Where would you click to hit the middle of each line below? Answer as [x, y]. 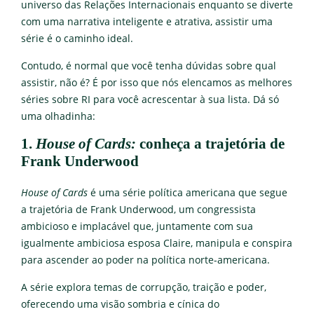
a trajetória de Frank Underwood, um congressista [138, 209]
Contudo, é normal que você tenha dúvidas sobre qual [149, 66]
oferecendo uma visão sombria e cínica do [120, 304]
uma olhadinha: [58, 116]
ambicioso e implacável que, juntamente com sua [137, 226]
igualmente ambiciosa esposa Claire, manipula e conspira [157, 243]
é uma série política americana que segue [187, 192]
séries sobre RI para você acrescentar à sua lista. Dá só [150, 99]
